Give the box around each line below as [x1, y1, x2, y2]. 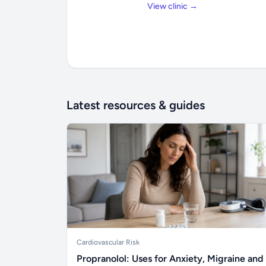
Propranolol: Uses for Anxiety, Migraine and [77, 253, 263, 264]
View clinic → [147, 1, 198, 11]
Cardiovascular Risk [77, 238, 140, 246]
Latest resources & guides [66, 98, 205, 112]
